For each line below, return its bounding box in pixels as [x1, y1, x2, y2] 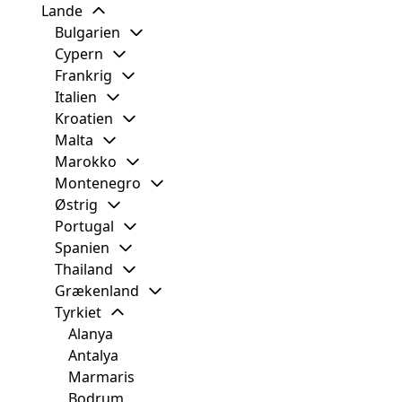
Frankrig [55, 66, 112, 86]
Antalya [68, 345, 118, 366]
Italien [55, 87, 97, 108]
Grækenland [55, 281, 139, 301]
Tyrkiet [55, 302, 101, 323]
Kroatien [55, 109, 113, 129]
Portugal [55, 216, 114, 237]
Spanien [55, 238, 109, 258]
